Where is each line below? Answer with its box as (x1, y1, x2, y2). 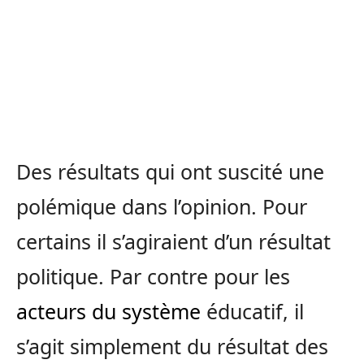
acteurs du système (16, 297, 201, 326)
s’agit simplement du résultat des (16, 332, 328, 361)
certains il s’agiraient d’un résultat (16, 227, 331, 256)
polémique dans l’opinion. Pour (16, 193, 307, 221)
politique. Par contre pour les (16, 262, 290, 291)
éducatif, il (201, 297, 304, 326)
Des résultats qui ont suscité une (16, 158, 324, 186)
